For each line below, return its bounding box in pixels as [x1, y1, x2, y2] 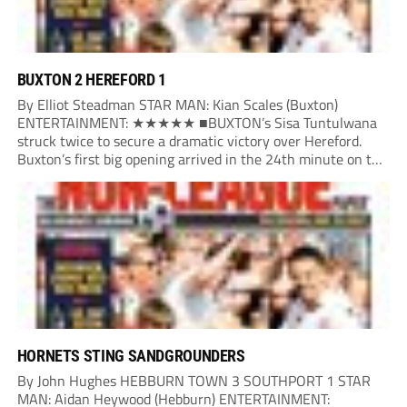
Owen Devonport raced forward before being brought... [16, 184, 352, 207]
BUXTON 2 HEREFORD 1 [16, 70, 166, 90]
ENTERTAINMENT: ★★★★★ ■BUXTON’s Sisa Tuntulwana [16, 112, 377, 134]
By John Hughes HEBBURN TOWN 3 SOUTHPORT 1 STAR [16, 370, 371, 392]
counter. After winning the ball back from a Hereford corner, [16, 166, 386, 189]
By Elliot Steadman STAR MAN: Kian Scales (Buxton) [16, 94, 338, 116]
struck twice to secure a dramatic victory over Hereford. [16, 130, 362, 153]
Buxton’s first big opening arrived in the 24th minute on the [16, 148, 387, 171]
